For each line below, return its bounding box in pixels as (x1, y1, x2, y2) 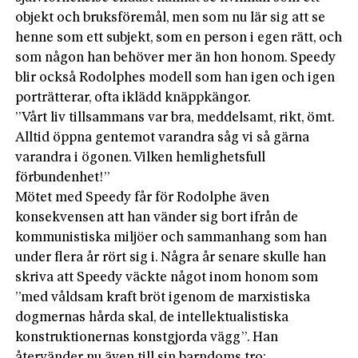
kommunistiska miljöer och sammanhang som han (15, 230, 328, 245)
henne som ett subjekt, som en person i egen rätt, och (15, 30, 343, 45)
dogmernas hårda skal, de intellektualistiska (15, 310, 289, 324)
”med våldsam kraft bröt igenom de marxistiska (15, 290, 311, 304)
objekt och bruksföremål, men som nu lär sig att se (15, 10, 326, 25)
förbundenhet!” (15, 170, 111, 185)
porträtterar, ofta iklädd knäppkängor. (15, 90, 252, 105)
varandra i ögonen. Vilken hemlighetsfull (15, 150, 266, 165)
